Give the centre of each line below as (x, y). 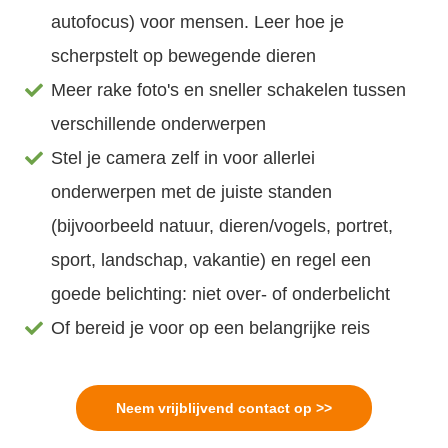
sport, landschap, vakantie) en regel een (211, 259)
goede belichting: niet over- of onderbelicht (221, 293)
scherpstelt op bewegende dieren (184, 55)
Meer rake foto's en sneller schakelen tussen (229, 89)
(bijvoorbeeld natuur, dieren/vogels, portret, (222, 225)
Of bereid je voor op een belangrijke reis (211, 327)
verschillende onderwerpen (159, 123)
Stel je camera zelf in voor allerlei (183, 157)
